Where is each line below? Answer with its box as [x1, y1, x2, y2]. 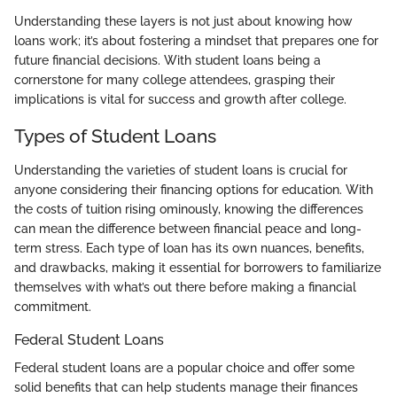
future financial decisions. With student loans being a [14, 53, 321, 68]
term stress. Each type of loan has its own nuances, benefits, [14, 240, 364, 255]
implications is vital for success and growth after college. [14, 92, 346, 107]
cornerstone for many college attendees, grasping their [14, 73, 335, 88]
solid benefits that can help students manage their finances [14, 380, 358, 395]
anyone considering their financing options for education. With [14, 182, 373, 197]
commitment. [14, 299, 91, 314]
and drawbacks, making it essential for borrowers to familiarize [14, 260, 381, 275]
